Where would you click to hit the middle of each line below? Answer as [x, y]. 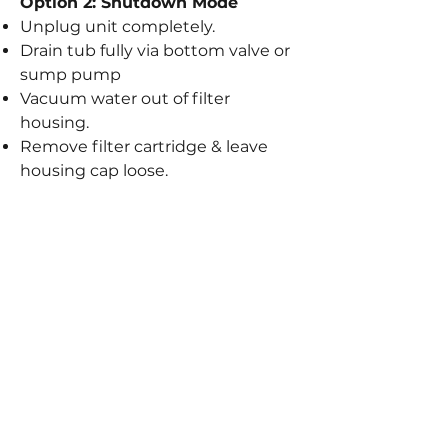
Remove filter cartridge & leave [144, 146]
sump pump [70, 74]
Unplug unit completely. [117, 26]
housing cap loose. [94, 170]
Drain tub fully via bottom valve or [155, 50]
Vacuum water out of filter [125, 98]
